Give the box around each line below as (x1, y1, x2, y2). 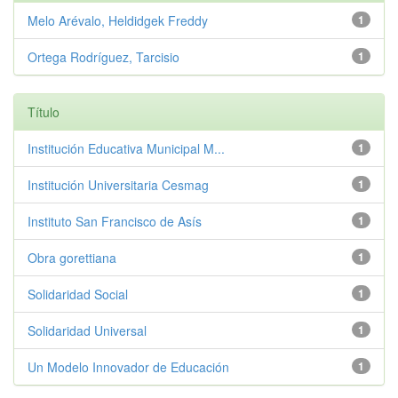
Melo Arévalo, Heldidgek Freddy (28, 12, 208, 29)
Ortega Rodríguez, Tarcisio (28, 48, 179, 66)
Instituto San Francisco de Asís (28, 212, 202, 230)
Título (28, 103, 60, 121)
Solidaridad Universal (28, 322, 147, 339)
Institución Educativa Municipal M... (28, 139, 225, 157)
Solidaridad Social (28, 285, 128, 303)
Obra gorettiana (28, 249, 116, 267)
